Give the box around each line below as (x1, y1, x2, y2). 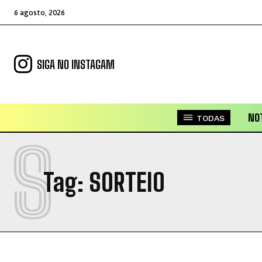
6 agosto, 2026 (14, 8, 65, 17)
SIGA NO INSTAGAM (37, 57, 115, 71)
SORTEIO (89, 168, 165, 197)
